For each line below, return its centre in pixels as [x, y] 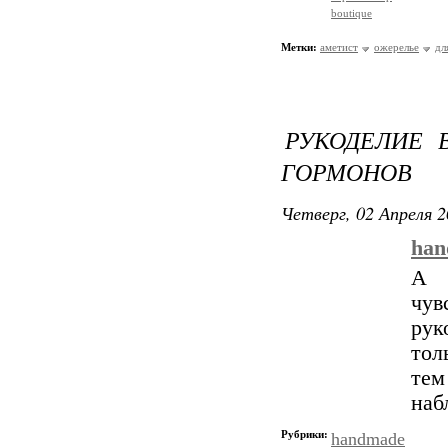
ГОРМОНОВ [346, 171]
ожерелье [396, 47]
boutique [351, 13]
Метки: [299, 47]
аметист [339, 47]
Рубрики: [306, 434]
